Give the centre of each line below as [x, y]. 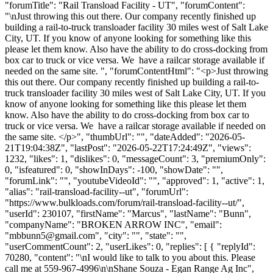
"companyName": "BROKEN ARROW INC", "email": [113, 224]
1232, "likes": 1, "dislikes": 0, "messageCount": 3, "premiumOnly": [135, 158]
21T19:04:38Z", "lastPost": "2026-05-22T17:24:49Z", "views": [128, 147]
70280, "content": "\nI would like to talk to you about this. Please [130, 257]
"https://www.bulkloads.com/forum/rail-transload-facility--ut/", [125, 202]
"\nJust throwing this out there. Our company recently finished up [130, 16]
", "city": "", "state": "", [141, 235]
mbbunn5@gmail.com [52, 235]
